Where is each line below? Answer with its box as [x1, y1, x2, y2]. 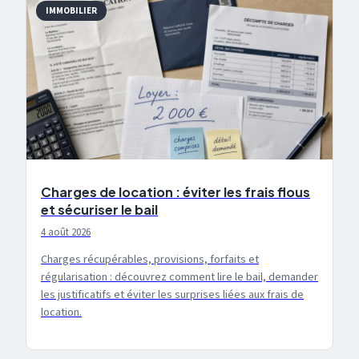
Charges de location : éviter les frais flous [41, 183, 310, 200]
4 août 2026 [41, 224, 91, 240]
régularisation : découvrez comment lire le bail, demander [41, 268, 318, 286]
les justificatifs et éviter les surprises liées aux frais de [41, 286, 304, 304]
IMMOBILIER [46, 5, 97, 18]
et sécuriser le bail [41, 200, 158, 218]
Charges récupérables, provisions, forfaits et [41, 251, 259, 268]
